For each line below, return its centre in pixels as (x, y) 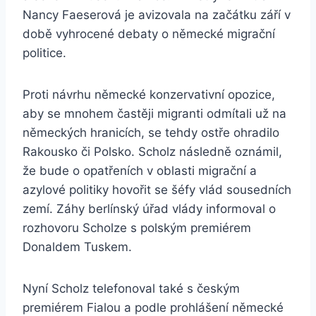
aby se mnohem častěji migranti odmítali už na (154, 114)
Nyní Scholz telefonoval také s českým (131, 289)
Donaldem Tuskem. (77, 247)
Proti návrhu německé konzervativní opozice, (149, 95)
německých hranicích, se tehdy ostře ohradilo (151, 133)
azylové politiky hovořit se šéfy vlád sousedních (157, 190)
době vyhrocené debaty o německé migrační (149, 34)
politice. (44, 53)
